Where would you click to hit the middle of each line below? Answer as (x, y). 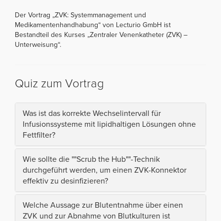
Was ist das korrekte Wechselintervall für (92, 113)
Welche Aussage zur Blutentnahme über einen (103, 205)
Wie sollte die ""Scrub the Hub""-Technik (91, 159)
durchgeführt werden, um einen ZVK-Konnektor (105, 170)
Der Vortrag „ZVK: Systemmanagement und (80, 15)
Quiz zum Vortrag (59, 83)
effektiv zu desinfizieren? (65, 181)
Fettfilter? (39, 135)
